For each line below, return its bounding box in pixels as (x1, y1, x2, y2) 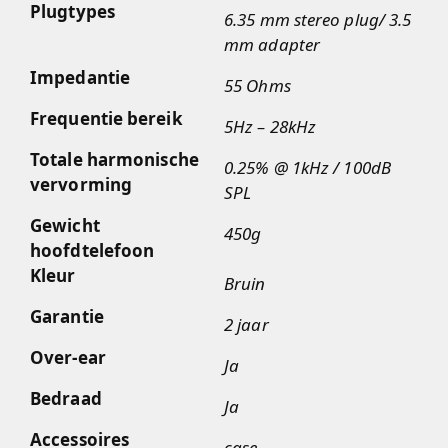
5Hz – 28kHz (224, 114, 317, 138)
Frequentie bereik (30, 106, 183, 130)
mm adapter (224, 32, 320, 56)
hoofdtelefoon (30, 238, 155, 262)
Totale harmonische (30, 147, 199, 171)
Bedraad (30, 386, 102, 410)
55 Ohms (224, 73, 291, 97)
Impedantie (30, 65, 130, 89)
